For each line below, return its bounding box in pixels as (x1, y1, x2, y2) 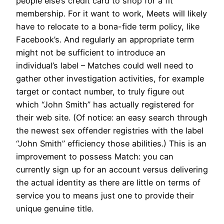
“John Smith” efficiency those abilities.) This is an (16, 138, 206, 148)
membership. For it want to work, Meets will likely (16, 8, 207, 18)
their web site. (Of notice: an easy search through (16, 112, 207, 122)
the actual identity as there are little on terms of (16, 177, 200, 187)
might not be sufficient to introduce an (16, 47, 165, 57)
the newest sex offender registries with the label (16, 125, 203, 135)
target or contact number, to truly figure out (16, 86, 184, 96)
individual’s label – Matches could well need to (16, 60, 193, 70)
